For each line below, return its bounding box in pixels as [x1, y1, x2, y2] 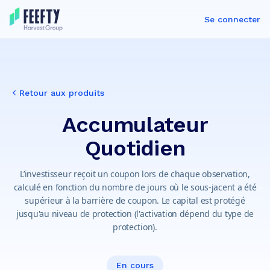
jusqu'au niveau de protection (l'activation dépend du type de [16, 208, 254, 219]
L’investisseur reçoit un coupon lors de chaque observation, [20, 168, 250, 180]
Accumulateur [61, 112, 209, 137]
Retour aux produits [19, 88, 104, 98]
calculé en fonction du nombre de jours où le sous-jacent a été [13, 181, 257, 193]
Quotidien [84, 136, 186, 161]
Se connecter [204, 14, 260, 24]
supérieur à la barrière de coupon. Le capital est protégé [25, 195, 245, 206]
